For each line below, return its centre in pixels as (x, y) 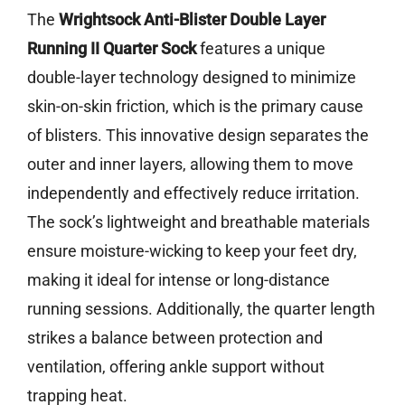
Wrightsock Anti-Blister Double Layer (192, 20)
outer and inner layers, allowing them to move (190, 165)
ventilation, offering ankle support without (176, 367)
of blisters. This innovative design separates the (198, 136)
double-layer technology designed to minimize (192, 78)
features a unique (261, 49)
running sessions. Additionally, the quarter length (201, 309)
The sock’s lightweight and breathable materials (198, 222)
